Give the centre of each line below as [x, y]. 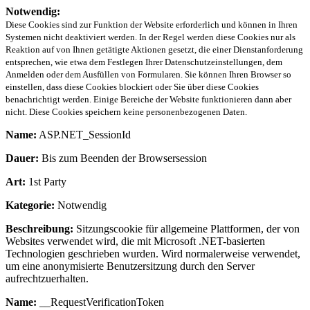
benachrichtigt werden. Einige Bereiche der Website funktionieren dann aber [148, 99]
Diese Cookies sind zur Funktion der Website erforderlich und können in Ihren [152, 24]
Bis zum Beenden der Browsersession [123, 158]
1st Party [46, 181]
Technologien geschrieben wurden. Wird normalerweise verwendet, [153, 253]
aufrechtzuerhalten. [47, 278]
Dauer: [22, 158]
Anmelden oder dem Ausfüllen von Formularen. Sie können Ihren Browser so [148, 74]
